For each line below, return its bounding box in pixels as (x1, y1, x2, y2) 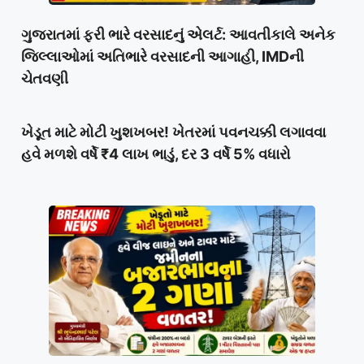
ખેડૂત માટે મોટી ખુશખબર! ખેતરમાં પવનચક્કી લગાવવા (21, 123, 326, 141)
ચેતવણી (21, 70, 68, 88)
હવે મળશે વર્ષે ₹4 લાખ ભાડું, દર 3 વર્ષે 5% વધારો (21, 145, 291, 163)
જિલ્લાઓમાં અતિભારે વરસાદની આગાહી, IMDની (21, 48, 304, 66)
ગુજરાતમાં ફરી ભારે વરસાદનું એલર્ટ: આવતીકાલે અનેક (21, 26, 336, 44)
